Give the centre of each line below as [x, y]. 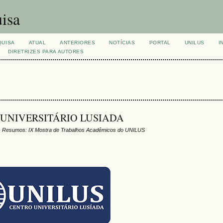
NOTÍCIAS [122, 43]
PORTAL [160, 43]
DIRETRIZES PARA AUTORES [46, 52]
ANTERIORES [78, 43]
